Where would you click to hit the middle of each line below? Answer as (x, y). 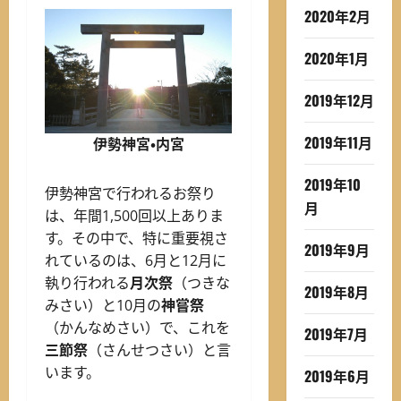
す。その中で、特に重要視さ (137, 238)
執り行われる (87, 282)
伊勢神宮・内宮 (138, 144)
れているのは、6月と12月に (136, 260)
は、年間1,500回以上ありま (134, 215)
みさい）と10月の (103, 305)
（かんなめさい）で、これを (137, 327)
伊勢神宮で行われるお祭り (130, 193)
